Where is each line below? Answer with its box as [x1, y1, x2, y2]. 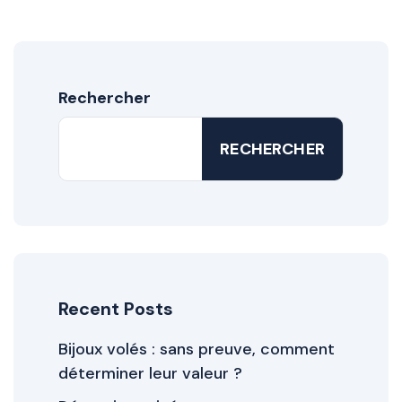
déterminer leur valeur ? [58, 362, 242, 384]
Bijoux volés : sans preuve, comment [58, 337, 335, 360]
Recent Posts [58, 296, 173, 320]
